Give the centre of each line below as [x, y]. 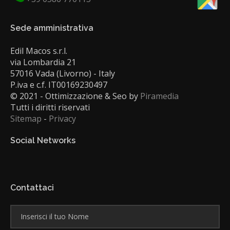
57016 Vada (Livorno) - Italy [63, 73]
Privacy [62, 118]
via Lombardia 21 [43, 62]
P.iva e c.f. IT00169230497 [59, 84]
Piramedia [159, 96]
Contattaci [32, 187]
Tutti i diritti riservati [50, 107]
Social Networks [43, 140]
